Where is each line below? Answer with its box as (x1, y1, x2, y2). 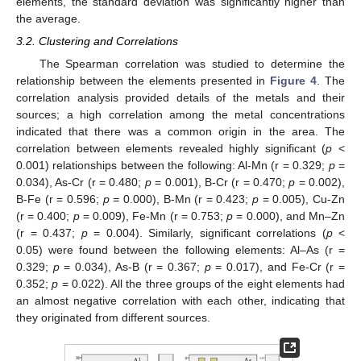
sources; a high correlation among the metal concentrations (16, 108, 345, 122)
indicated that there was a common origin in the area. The (16, 125, 345, 139)
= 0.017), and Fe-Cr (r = (210, 260, 346, 274)
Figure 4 (270, 74, 317, 88)
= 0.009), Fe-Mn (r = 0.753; (79, 210, 227, 223)
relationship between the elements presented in (16, 74, 271, 88)
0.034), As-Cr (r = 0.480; (16, 176, 145, 189)
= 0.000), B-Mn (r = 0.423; (109, 193, 253, 206)
